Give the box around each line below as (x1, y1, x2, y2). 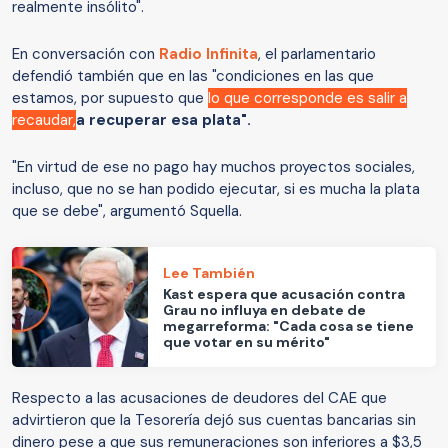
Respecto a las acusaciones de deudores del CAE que (12, 388, 387, 409)
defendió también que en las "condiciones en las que (12, 66, 374, 87)
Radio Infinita (159, 44, 258, 65)
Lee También (163, 263, 256, 282)
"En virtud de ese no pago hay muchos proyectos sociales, (12, 157, 415, 178)
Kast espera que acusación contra (163, 284, 406, 303)
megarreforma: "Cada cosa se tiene (163, 316, 415, 335)
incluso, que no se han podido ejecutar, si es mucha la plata (12, 179, 420, 200)
